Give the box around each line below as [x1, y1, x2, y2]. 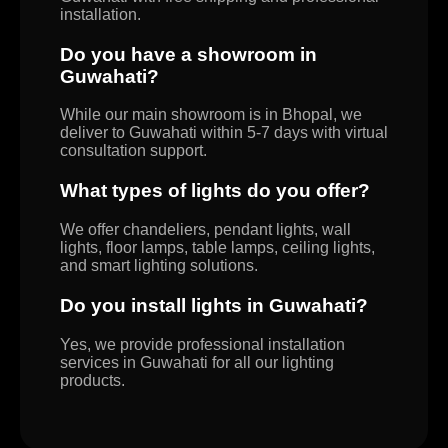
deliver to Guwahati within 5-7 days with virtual [60, 124, 388, 142]
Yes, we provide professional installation [60, 335, 345, 353]
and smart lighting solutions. [60, 256, 258, 274]
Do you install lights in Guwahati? [60, 294, 368, 316]
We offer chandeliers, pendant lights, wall [60, 220, 351, 238]
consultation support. [60, 142, 207, 160]
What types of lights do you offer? [60, 180, 370, 202]
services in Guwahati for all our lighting [60, 353, 334, 371]
